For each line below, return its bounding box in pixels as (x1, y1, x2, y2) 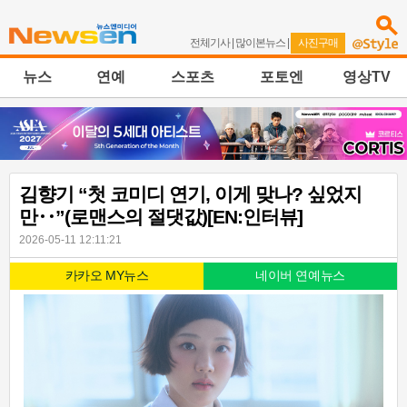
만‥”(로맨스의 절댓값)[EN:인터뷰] (19, 206, 303, 228)
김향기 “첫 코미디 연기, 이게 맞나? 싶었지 (19, 184, 362, 205)
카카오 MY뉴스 (65, 269, 149, 283)
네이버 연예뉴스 (255, 269, 345, 283)
